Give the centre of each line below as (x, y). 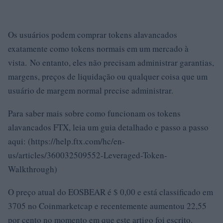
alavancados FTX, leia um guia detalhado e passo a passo (108, 127)
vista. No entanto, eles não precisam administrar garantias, (111, 62)
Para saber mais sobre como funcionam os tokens (94, 113)
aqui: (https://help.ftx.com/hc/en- (66, 141)
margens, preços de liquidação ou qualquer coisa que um (108, 76)
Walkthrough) (33, 169)
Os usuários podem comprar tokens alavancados (93, 35)
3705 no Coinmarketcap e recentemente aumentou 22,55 (107, 206)
